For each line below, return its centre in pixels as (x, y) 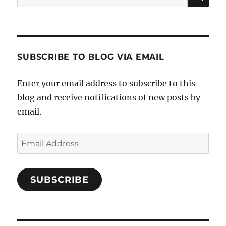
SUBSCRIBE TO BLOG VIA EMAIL (91, 56)
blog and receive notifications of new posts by (109, 97)
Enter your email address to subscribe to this (106, 83)
